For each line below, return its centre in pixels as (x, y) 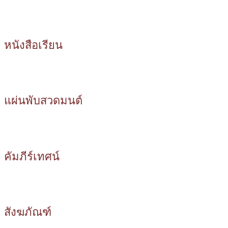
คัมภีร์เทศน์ (32, 156)
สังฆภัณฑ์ (28, 212)
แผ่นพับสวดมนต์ (43, 101)
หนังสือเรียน (33, 45)
